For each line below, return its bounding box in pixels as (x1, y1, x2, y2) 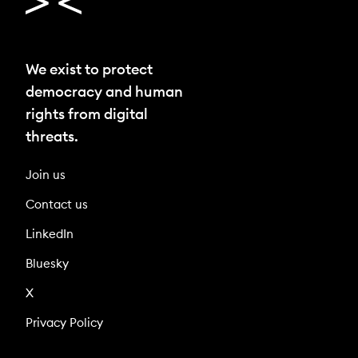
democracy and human (26, 82, 183, 101)
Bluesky (26, 255, 69, 271)
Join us (26, 166, 66, 182)
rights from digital (26, 104, 148, 123)
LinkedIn (26, 225, 74, 241)
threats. (26, 126, 78, 145)
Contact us (26, 196, 88, 212)
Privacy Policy (26, 314, 103, 330)
